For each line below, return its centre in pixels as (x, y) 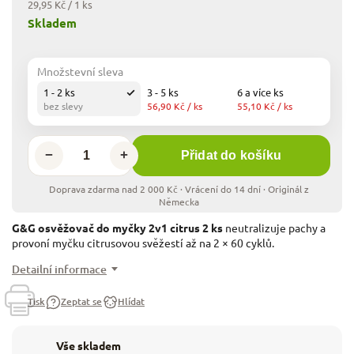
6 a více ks (260, 92)
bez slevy (63, 105)
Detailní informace (59, 269)
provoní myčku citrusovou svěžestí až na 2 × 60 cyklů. (143, 242)
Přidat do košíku (231, 156)
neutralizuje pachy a (274, 227)
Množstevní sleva (80, 71)
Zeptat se (81, 302)
